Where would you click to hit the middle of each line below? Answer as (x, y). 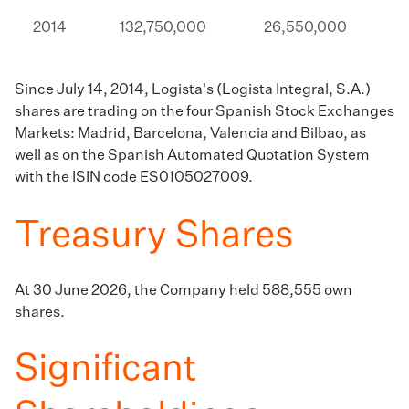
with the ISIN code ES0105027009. (134, 178)
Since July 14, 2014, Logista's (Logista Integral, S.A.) (193, 91)
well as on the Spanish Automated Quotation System (192, 157)
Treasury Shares (154, 237)
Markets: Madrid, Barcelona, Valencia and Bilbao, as (190, 135)
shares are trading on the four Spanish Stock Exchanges (204, 113)
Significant (106, 370)
